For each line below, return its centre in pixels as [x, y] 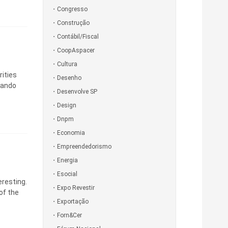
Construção [73, 23]
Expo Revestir [76, 188]
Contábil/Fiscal [78, 36]
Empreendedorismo [84, 146]
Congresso [72, 9]
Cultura [67, 64]
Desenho [69, 78]
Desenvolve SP [77, 91]
